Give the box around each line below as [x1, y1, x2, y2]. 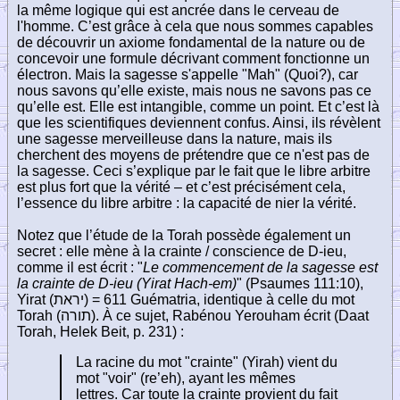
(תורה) [56, 307, 96, 323]
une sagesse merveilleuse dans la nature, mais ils [17, 130, 332, 146]
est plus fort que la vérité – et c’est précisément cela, [17, 179, 346, 195]
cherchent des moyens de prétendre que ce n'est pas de [17, 146, 370, 162]
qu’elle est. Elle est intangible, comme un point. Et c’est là [17, 98, 379, 114]
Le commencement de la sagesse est [143, 259, 378, 275]
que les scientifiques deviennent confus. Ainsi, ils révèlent [17, 114, 380, 130]
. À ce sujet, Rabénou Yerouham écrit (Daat [96, 307, 369, 323]
